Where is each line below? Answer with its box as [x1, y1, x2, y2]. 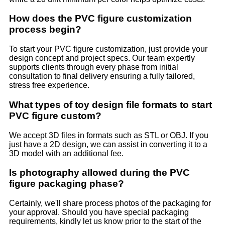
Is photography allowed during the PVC [9, 167, 190, 178]
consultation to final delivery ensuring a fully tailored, [9, 72, 195, 81]
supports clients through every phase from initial [9, 63, 178, 72]
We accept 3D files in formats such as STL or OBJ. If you [9, 131, 208, 140]
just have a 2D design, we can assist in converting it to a [9, 140, 207, 149]
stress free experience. [9, 81, 89, 90]
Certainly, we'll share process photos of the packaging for [9, 199, 211, 207]
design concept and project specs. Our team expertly [9, 54, 195, 63]
